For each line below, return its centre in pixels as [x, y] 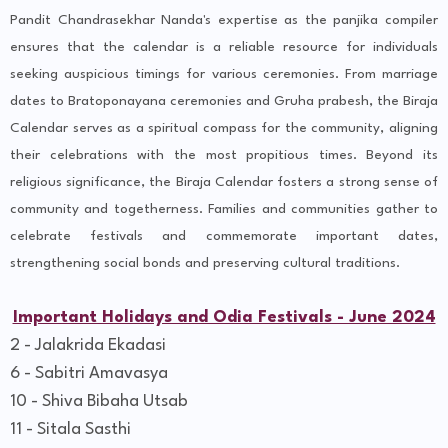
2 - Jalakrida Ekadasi [88, 346]
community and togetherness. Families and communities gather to [224, 209]
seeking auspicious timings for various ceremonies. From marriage [224, 74]
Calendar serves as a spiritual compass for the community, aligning [224, 128]
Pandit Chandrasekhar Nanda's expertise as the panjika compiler [224, 20]
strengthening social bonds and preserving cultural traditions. [205, 263]
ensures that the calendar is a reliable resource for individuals [224, 47]
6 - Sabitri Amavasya [89, 374]
